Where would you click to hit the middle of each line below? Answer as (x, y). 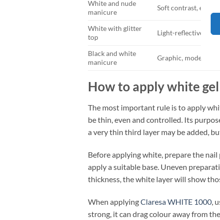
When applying (114, 201)
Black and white (112, 54)
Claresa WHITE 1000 (176, 201)
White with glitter (115, 28)
